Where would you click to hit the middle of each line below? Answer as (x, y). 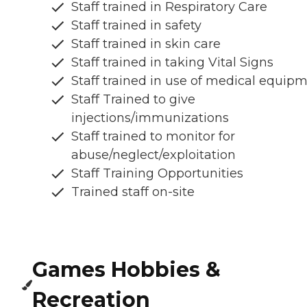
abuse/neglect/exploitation (153, 155)
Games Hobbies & (127, 269)
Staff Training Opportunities (157, 173)
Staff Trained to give (133, 99)
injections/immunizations (150, 118)
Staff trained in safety (136, 25)
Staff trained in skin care (146, 44)
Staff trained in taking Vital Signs (172, 62)
